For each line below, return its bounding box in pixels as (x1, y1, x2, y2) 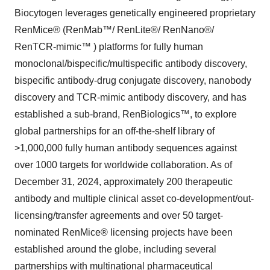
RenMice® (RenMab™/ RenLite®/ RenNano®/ (14, 25, 214, 35)
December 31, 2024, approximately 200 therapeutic (14, 177, 233, 187)
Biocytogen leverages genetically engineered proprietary (14, 8, 256, 18)
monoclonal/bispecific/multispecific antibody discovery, (14, 58, 247, 69)
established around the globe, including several (14, 244, 216, 254)
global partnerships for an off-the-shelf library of (14, 126, 215, 136)
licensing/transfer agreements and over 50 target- (14, 210, 223, 221)
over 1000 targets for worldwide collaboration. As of (14, 160, 232, 170)
